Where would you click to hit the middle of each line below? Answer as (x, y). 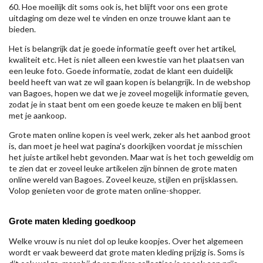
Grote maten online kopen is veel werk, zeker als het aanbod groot (130, 135)
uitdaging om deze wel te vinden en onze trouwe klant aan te (120, 18)
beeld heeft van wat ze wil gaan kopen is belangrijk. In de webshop (130, 82)
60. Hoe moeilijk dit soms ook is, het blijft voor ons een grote (118, 7)
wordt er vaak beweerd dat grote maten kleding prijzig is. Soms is (127, 252)
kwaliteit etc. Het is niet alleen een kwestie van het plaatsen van (127, 60)
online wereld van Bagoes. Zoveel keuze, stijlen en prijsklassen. (123, 179)
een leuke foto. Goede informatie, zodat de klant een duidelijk (121, 71)
